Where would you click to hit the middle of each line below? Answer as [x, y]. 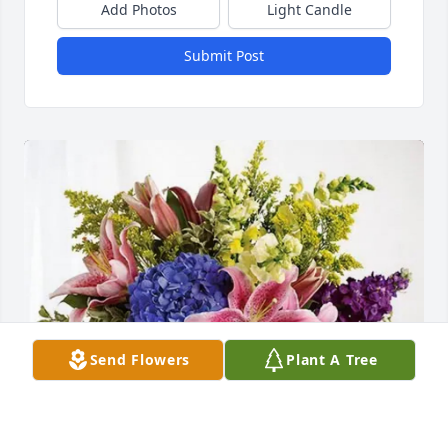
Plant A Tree [332, 359]
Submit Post [224, 56]
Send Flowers [140, 359]
